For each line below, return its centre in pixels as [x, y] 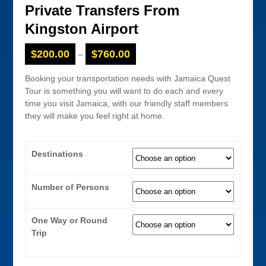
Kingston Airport [82, 28]
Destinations [58, 154]
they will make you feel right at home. [95, 115]
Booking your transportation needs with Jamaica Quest [128, 78]
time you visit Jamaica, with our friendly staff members [127, 103]
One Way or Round [70, 220]
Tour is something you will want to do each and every [124, 91]
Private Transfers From [102, 10]
